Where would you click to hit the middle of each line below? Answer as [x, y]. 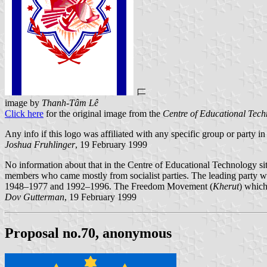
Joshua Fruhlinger [40, 144]
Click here [24, 113]
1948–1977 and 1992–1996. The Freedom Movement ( [109, 186]
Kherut [226, 186]
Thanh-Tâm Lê [70, 103]
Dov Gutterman [35, 197]
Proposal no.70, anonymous [88, 233]
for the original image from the [103, 113]
